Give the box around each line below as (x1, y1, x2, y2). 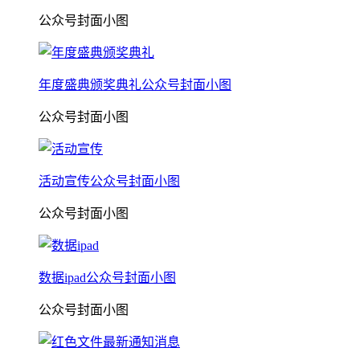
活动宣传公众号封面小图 (39, 174, 180, 188)
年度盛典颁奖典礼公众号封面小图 (39, 77, 231, 92)
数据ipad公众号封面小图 (39, 270, 176, 284)
